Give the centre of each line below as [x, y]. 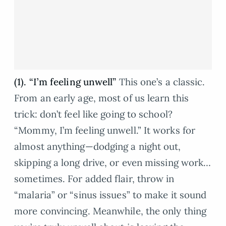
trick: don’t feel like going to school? [93, 114]
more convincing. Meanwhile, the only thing [110, 211]
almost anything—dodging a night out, [98, 146]
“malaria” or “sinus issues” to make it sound [110, 194]
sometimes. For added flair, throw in [94, 178]
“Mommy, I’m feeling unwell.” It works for [105, 130]
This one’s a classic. [161, 81]
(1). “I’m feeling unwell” [65, 81]
